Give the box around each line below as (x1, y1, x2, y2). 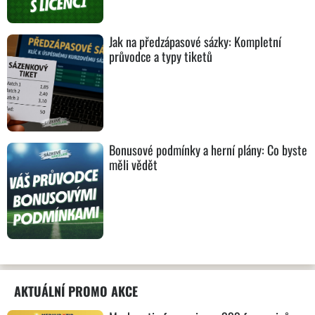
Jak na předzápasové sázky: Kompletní (109, 32, 282, 51)
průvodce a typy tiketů (109, 47, 213, 66)
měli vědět (109, 155, 158, 174)
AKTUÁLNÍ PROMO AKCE (14, 282, 138, 301)
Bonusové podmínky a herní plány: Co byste (109, 140, 308, 159)
